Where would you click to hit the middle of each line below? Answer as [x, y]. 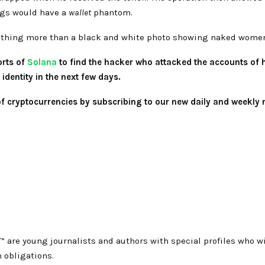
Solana [42, 62]
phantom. [112, 12]
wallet [80, 12]
